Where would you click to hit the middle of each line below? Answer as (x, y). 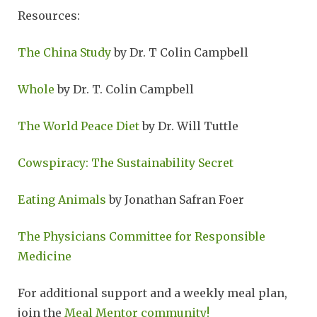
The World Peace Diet (79, 126)
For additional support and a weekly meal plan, (152, 293)
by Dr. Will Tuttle (189, 126)
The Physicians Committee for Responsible (142, 237)
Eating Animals (62, 200)
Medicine (45, 257)
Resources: (49, 16)
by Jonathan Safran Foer (175, 200)
